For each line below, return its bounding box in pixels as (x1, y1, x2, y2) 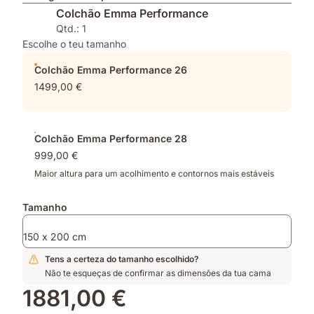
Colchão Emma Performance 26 (34, 64, 187, 76)
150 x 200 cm (23, 231, 86, 243)
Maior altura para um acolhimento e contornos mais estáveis (34, 168, 274, 179)
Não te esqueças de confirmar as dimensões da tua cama (45, 268, 271, 278)
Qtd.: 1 (56, 22, 86, 34)
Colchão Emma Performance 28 (34, 132, 187, 144)
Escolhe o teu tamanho (22, 38, 126, 50)
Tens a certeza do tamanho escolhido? (45, 254, 199, 264)
